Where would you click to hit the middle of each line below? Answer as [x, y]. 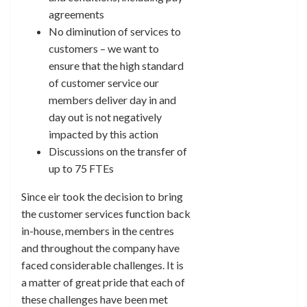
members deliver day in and [112, 100]
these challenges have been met [95, 299]
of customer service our [104, 83]
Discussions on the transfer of [118, 151]
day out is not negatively [105, 117]
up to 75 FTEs [81, 168]
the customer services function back [106, 213]
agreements [76, 14]
